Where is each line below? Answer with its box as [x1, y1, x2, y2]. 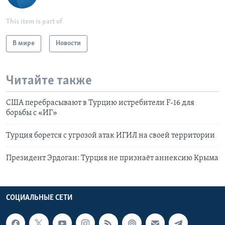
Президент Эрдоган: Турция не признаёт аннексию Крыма [6, 154, 218, 163]
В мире [13, 39, 35, 47]
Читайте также [6, 74, 92, 88]
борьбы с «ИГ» [6, 109, 57, 118]
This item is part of [6, 18, 62, 26]
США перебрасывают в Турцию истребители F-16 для [6, 99, 194, 107]
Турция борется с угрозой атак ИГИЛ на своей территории [6, 132, 215, 140]
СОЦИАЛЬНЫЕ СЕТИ [6, 194, 72, 202]
